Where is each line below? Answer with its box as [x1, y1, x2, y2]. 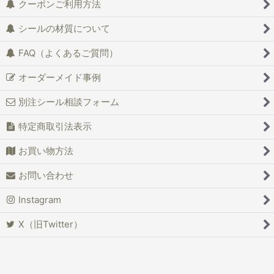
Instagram [18, 194, 61, 206]
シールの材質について [18, 23, 110, 34]
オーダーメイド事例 [18, 72, 101, 83]
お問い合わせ [18, 170, 73, 181]
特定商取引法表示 [18, 121, 92, 132]
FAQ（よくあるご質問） [18, 48, 118, 59]
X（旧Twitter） [18, 219, 83, 230]
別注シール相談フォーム [18, 97, 119, 108]
